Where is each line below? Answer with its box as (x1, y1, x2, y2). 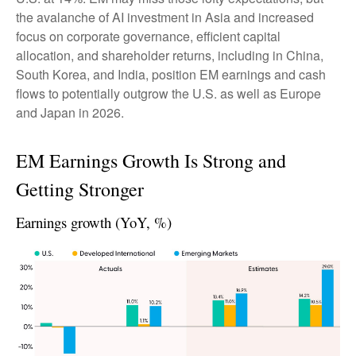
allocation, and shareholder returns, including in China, (16, 45, 323, 64)
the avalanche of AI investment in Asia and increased (16, 7, 314, 26)
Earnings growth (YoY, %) (16, 211, 172, 232)
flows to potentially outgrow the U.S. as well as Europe (16, 83, 321, 103)
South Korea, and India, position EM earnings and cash (16, 64, 326, 83)
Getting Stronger (16, 176, 144, 202)
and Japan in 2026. (16, 103, 124, 122)
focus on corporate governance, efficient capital (16, 26, 281, 45)
